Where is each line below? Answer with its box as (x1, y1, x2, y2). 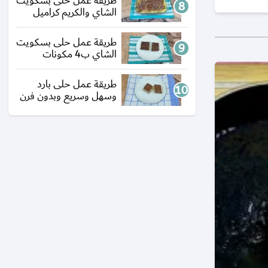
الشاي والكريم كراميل (33, 3, 117, 21)
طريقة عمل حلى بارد (37, 75, 117, 93)
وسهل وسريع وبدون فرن (20, 87, 117, 105)
